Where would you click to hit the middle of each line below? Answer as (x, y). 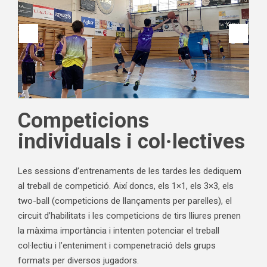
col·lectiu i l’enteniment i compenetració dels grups (117, 246)
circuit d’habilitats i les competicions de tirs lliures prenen (129, 216)
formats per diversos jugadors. (78, 260)
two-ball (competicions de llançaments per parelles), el (125, 201)
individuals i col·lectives (131, 142)
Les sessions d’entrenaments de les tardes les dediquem (130, 171)
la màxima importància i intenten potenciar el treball (119, 231)
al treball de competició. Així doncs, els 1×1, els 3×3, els (126, 186)
